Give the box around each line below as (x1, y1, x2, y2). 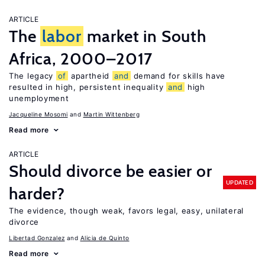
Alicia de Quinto (80, 234, 130, 241)
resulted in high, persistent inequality (9, 82, 166, 92)
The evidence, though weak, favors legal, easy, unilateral (9, 206, 244, 215)
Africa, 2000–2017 (9, 49, 153, 69)
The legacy (9, 71, 56, 80)
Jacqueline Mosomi (9, 111, 68, 118)
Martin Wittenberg (83, 111, 140, 118)
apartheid (68, 71, 112, 80)
